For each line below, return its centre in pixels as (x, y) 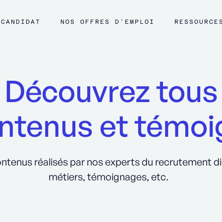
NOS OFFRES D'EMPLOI (108, 22)
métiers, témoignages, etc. (109, 177)
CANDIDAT (21, 22)
